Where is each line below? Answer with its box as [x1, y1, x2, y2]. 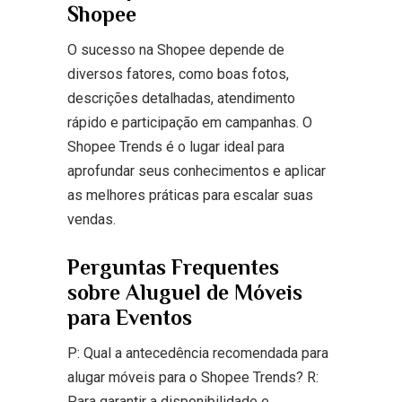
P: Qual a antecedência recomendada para [66, 344, 328, 362]
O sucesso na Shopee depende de [66, 40, 284, 58]
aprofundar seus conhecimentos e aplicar [66, 162, 326, 179]
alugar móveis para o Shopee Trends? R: [66, 368, 319, 386]
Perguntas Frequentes [66, 254, 279, 279]
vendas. [66, 210, 116, 228]
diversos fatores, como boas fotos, [66, 65, 289, 83]
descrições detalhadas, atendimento [66, 89, 295, 107]
